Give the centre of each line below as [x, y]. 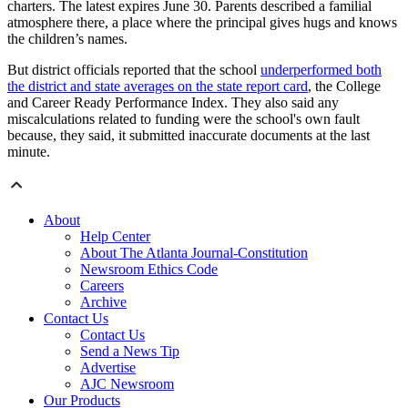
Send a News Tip [130, 352]
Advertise [108, 368]
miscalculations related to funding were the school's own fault [184, 119]
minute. [29, 152]
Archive [103, 302]
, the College [344, 87]
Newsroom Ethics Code [149, 270]
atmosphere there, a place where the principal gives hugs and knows [202, 23]
